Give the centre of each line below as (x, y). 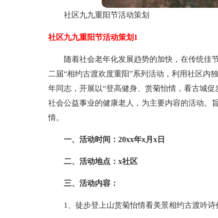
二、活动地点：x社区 (100, 161)
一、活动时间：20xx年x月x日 (114, 139)
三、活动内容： (91, 183)
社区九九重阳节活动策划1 (93, 37)
